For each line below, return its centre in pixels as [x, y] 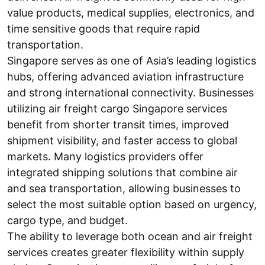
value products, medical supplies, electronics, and [131, 13]
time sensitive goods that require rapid [104, 29]
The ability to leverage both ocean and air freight [130, 236]
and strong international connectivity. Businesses [130, 93]
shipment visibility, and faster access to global [122, 140]
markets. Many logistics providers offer [105, 156]
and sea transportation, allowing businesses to [124, 188]
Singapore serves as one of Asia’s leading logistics [132, 61]
